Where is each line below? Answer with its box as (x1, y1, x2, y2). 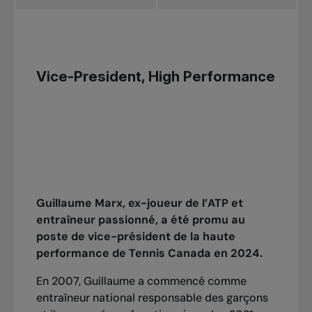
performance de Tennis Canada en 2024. (36, 246, 263, 261)
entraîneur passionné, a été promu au (36, 212, 245, 228)
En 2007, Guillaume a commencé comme (36, 274, 247, 289)
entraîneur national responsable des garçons (36, 290, 268, 306)
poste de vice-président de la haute (36, 229, 235, 244)
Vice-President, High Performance (36, 68, 275, 86)
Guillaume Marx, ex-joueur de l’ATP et (36, 196, 243, 211)
